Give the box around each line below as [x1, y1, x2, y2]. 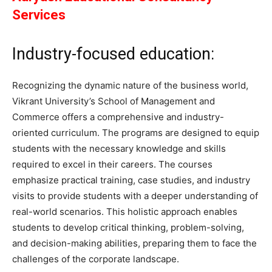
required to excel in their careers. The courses [12, 158, 212, 171]
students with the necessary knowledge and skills [12, 143, 226, 155]
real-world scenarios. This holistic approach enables [12, 206, 237, 218]
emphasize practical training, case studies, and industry [12, 174, 250, 186]
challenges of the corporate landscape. [12, 253, 179, 265]
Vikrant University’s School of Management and [12, 95, 215, 107]
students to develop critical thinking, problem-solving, [12, 222, 244, 234]
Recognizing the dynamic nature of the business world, [12, 80, 248, 92]
